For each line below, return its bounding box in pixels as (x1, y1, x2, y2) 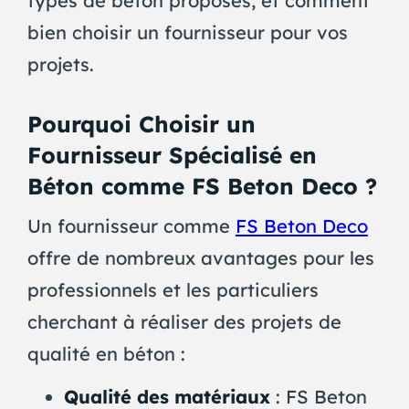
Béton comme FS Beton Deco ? (26, 172, 377, 201)
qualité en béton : (26, 342, 185, 366)
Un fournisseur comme (26, 215, 236, 238)
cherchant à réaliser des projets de (26, 310, 341, 334)
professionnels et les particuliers (26, 278, 319, 302)
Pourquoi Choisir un (26, 110, 256, 139)
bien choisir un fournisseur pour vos (26, 21, 348, 45)
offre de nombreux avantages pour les (26, 246, 374, 270)
